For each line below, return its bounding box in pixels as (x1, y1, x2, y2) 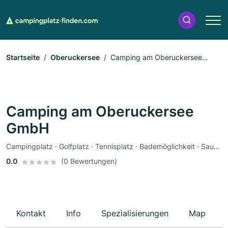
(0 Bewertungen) (61, 157, 117, 166)
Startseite (6, 53, 40, 62)
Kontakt (16, 208, 46, 219)
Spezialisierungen (101, 208, 168, 219)
